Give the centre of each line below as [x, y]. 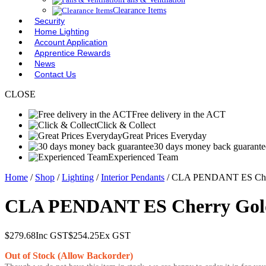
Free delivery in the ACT [179, 114]
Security [50, 21]
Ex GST [115, 235]
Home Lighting [62, 31]
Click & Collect [126, 125]
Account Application [71, 42]
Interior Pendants [133, 177]
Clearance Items [140, 10]
